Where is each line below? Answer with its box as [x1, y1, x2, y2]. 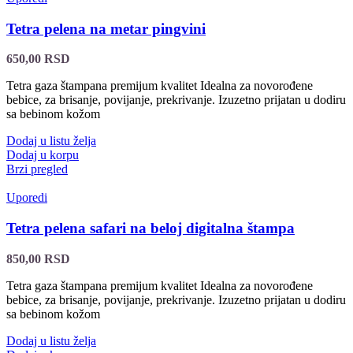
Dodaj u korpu [6, 148, 79, 162]
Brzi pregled [6, 162, 68, 176]
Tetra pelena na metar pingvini [6, 20, 206, 37]
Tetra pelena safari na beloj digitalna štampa [6, 220, 295, 237]
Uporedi [6, 191, 47, 205]
